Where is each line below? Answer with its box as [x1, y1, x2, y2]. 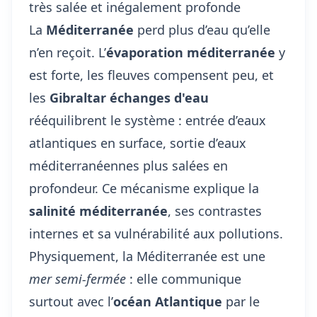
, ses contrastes [168, 202, 262, 219]
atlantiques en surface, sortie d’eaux [29, 134, 246, 151]
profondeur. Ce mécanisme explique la [29, 180, 259, 197]
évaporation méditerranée [106, 44, 275, 61]
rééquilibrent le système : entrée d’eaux [29, 112, 266, 129]
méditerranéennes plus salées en [29, 157, 228, 174]
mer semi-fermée [29, 270, 126, 287]
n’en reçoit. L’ [29, 44, 106, 61]
